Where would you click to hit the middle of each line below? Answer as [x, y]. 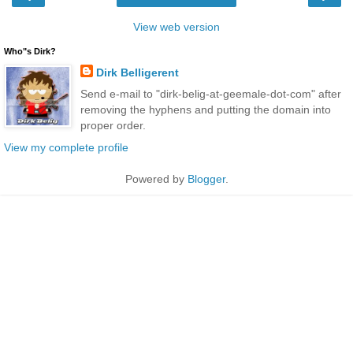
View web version [176, 27]
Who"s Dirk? [30, 52]
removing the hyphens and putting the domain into [205, 110]
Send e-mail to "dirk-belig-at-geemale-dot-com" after [210, 94]
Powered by [156, 178]
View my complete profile [66, 147]
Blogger [206, 178]
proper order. [113, 126]
